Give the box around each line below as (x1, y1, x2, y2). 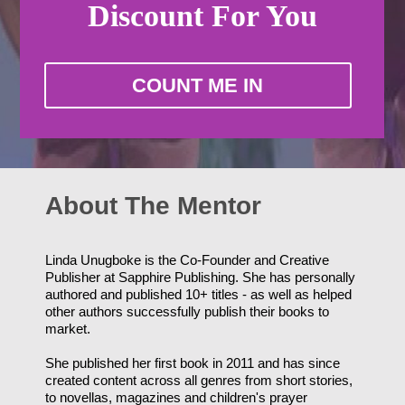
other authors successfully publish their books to (45, 303, 330, 319)
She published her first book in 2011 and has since (45, 354, 341, 371)
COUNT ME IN (132, 74, 264, 98)
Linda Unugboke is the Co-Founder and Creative (45, 251, 330, 268)
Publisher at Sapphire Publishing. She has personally (45, 268, 356, 285)
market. (45, 320, 91, 336)
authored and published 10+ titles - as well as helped (45, 286, 353, 302)
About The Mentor (45, 191, 262, 220)
